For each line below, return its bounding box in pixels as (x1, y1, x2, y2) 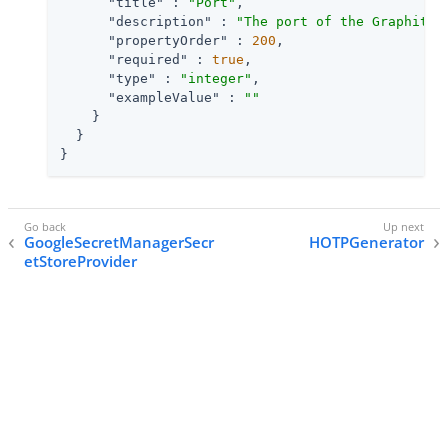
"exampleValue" (108, 89, 220, 105)
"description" (108, 13, 212, 29)
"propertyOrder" (108, 32, 228, 48)
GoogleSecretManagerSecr (24, 232, 214, 253)
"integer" (180, 70, 252, 86)
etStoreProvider (24, 251, 137, 272)
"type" (108, 70, 156, 86)
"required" (108, 51, 188, 67)
